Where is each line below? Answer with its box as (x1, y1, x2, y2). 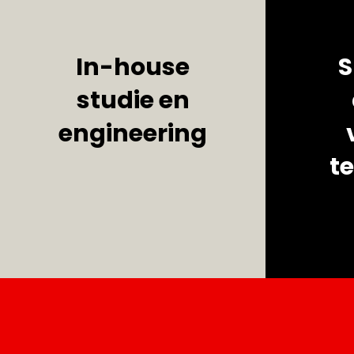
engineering (58, 117, 207, 150)
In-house (76, 51, 190, 84)
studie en (76, 84, 190, 117)
